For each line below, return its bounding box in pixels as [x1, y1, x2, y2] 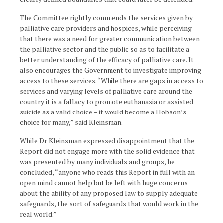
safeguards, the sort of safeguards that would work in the [20, 199, 198, 208]
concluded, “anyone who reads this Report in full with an [20, 167, 195, 177]
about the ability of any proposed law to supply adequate [20, 188, 198, 198]
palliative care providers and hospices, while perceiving [20, 23, 192, 33]
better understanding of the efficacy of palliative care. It [20, 55, 194, 64]
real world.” [20, 209, 57, 219]
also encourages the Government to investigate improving [20, 65, 201, 75]
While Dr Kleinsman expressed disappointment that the [20, 136, 194, 145]
